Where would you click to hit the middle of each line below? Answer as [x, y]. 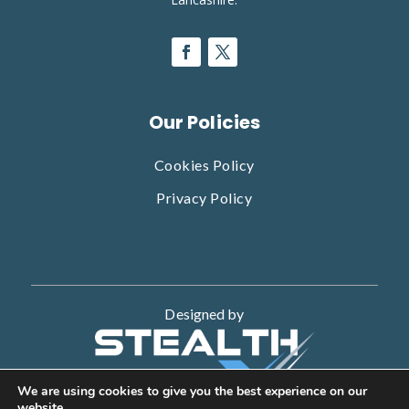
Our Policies [204, 122]
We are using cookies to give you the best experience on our [192, 391]
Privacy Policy [204, 197]
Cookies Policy [204, 164]
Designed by [204, 313]
